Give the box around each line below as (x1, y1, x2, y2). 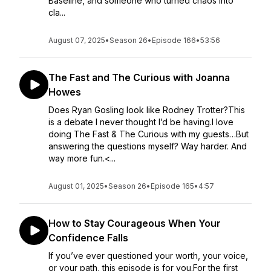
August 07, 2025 (48, 36, 105, 45)
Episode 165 (151, 181, 194, 191)
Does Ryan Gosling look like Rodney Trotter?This (48, 105, 245, 115)
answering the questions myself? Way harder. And (48, 141, 247, 151)
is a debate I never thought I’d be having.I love (48, 117, 233, 127)
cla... (48, 7, 65, 18)
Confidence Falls (48, 232, 128, 244)
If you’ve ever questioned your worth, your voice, (48, 250, 248, 261)
